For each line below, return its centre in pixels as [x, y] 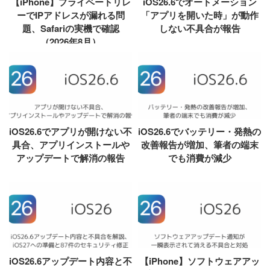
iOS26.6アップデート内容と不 [71, 261]
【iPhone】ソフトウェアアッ [199, 261]
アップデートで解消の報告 [71, 158]
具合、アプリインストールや [71, 145]
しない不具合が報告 [199, 29]
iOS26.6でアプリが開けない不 [71, 132]
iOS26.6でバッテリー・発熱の [199, 132]
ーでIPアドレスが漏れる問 [71, 15]
